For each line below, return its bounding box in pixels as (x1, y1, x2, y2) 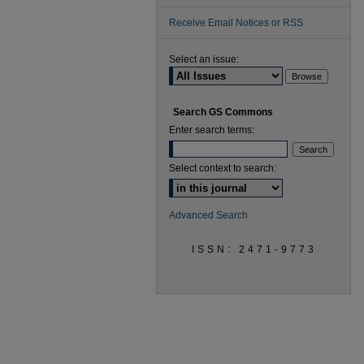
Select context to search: (169, 162, 276, 174)
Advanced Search (169, 210, 248, 221)
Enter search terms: (169, 124, 254, 136)
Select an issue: (169, 54, 239, 65)
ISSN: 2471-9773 (192, 244, 317, 255)
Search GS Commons (173, 106, 273, 118)
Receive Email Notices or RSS (169, 17, 303, 28)
